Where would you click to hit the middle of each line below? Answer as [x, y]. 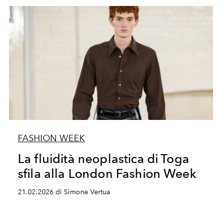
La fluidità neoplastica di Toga [103, 159]
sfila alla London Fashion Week [107, 173]
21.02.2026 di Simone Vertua [64, 192]
